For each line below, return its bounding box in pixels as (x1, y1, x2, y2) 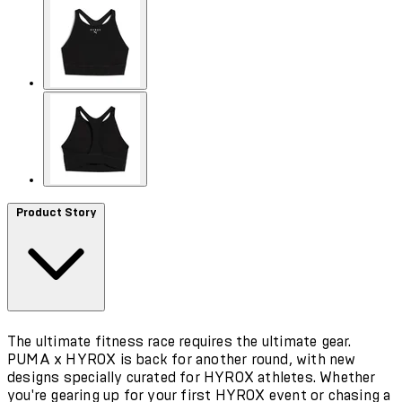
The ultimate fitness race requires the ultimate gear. (7, 334, 352, 349)
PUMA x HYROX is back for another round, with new (7, 352, 356, 367)
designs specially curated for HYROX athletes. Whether (7, 370, 376, 385)
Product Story (15, 205, 97, 219)
